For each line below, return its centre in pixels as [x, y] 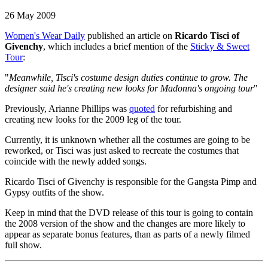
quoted [142, 109]
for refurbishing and [194, 109]
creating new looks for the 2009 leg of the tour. [93, 120]
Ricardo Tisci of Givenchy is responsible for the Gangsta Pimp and [131, 182]
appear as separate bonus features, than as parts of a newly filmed [127, 234]
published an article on [130, 36]
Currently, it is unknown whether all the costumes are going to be [127, 140]
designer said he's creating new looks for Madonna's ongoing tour [129, 89]
